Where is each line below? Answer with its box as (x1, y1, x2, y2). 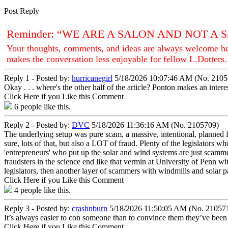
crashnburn (72, 204, 107, 213)
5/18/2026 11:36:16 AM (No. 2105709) (90, 120, 219, 129)
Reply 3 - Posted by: (4, 204, 72, 213)
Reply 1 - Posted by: (4, 73, 72, 82)
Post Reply (4, 6, 39, 15)
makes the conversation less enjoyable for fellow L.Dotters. (7, 53, 227, 64)
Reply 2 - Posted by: (4, 120, 72, 129)
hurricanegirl (72, 73, 112, 82)
